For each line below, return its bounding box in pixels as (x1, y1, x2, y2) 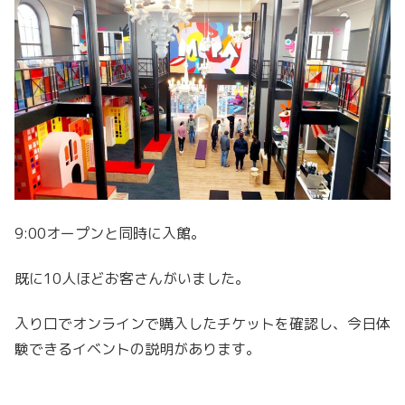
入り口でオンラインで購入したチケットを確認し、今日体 (14, 314, 391, 334)
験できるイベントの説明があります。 (14, 339, 260, 360)
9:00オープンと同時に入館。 (14, 222, 205, 243)
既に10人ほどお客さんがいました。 (14, 268, 250, 289)
